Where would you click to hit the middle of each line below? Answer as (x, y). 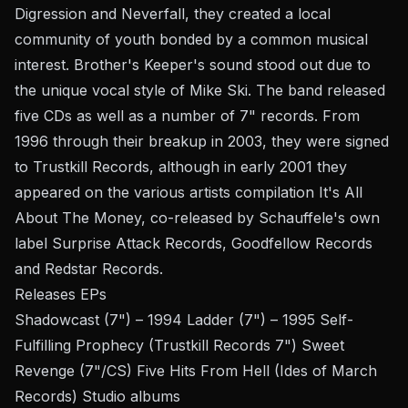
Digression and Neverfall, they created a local (173, 14)
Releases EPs (61, 294)
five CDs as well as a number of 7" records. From (187, 116)
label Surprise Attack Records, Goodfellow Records (194, 243)
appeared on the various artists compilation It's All (189, 192)
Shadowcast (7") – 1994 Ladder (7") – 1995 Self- (184, 320)
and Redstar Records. (89, 269)
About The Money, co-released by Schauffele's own (197, 218)
